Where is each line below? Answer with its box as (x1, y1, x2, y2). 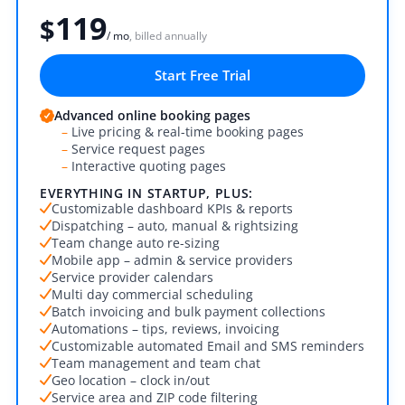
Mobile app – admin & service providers (52, 250, 293, 268)
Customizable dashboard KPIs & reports (52, 199, 293, 217)
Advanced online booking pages (54, 107, 250, 125)
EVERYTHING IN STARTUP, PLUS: (40, 184, 254, 202)
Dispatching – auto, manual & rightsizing (52, 216, 298, 234)
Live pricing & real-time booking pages (68, 123, 304, 141)
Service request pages (68, 140, 205, 158)
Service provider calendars (52, 268, 213, 286)
